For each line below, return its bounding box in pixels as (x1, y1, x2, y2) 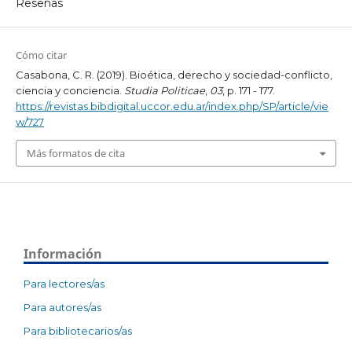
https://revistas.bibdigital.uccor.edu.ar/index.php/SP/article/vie (15, 99, 328, 112)
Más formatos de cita (26, 146, 125, 161)
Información (24, 245, 102, 263)
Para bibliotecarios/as (24, 324, 132, 338)
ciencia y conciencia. (15, 83, 124, 97)
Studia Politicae (123, 83, 205, 97)
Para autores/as (24, 301, 101, 314)
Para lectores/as (24, 277, 104, 291)
